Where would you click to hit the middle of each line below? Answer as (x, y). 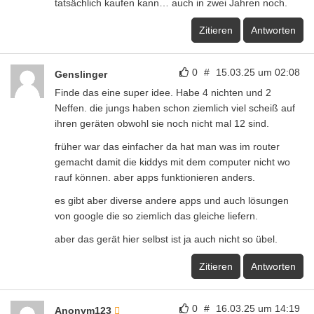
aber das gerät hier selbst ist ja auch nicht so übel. (166, 239)
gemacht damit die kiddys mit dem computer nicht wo (172, 162)
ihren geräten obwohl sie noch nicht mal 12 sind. (162, 123)
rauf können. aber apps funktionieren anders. (155, 177)
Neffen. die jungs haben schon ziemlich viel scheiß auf (175, 108)
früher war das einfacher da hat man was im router (167, 146)
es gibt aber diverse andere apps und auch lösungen (172, 200)
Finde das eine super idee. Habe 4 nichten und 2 (163, 92)
